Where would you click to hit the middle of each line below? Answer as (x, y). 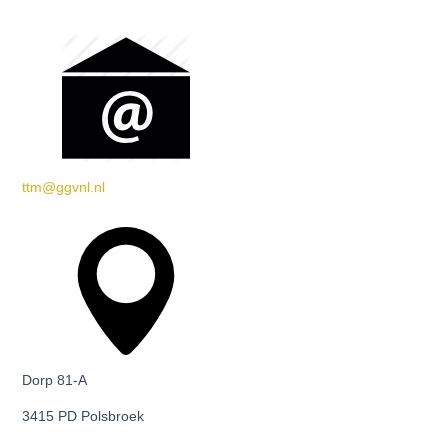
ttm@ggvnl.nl (64, 187)
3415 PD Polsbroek (83, 416)
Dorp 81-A (55, 379)
